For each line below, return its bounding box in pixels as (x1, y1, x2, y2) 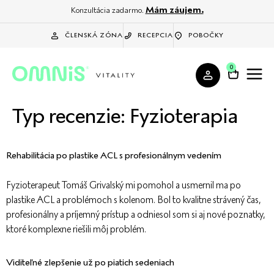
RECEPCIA (138, 31, 174, 39)
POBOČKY (188, 31, 224, 39)
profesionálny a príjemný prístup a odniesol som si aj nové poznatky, (6, 209, 265, 220)
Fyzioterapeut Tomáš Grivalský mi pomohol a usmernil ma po (6, 179, 241, 191)
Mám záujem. (145, 4, 204, 15)
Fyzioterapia (130, 103, 238, 128)
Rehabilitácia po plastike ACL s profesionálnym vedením (6, 150, 221, 161)
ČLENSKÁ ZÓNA (64, 31, 123, 39)
